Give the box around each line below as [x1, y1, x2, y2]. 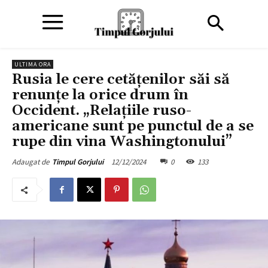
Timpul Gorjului [52, 157, 103, 167]
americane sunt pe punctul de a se [12, 117, 254, 135]
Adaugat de [12, 157, 49, 167]
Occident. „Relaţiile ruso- [12, 102, 191, 120]
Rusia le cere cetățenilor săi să [12, 71, 230, 89]
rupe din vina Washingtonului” [12, 133, 232, 151]
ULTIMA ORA [14, 60, 51, 68]
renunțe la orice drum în [12, 86, 188, 104]
